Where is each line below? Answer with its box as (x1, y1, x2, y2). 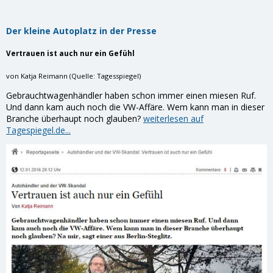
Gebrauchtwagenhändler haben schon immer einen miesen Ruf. (6, 89, 256, 101)
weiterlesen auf (143, 112, 204, 124)
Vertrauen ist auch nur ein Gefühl (6, 48, 135, 58)
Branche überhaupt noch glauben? (6, 112, 143, 124)
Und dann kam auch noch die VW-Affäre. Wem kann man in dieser (6, 101, 264, 113)
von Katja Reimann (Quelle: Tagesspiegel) (6, 71, 141, 80)
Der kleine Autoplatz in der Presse (6, 25, 157, 37)
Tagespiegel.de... (6, 124, 71, 136)
